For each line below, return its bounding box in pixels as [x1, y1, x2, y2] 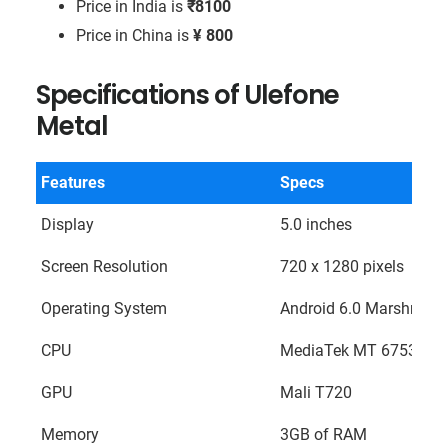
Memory [40, 424, 99, 444]
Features [40, 172, 105, 192]
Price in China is [75, 25, 193, 45]
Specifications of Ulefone [35, 76, 339, 113]
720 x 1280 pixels [279, 256, 404, 276]
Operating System [40, 298, 167, 318]
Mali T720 [279, 382, 352, 402]
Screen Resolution [40, 256, 168, 276]
